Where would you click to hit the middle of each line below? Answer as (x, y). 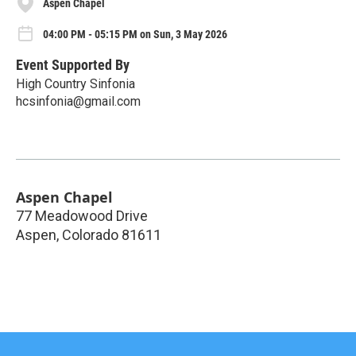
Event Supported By (73, 65)
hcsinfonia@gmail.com (78, 102)
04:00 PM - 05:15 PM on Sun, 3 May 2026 (135, 35)
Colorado (90, 235)
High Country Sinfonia (75, 84)
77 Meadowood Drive (82, 216)
